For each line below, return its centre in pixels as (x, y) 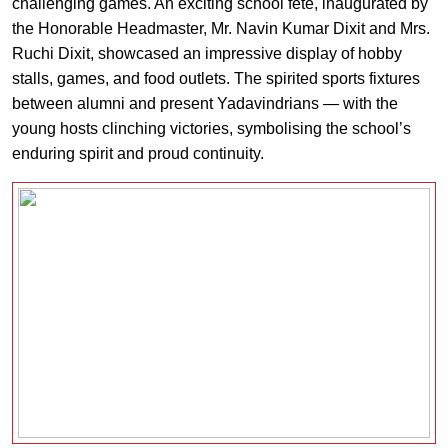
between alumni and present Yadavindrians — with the (205, 103)
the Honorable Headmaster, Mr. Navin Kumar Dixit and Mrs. (221, 28)
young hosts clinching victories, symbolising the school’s (211, 128)
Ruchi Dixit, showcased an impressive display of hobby (207, 53)
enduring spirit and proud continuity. (138, 153)
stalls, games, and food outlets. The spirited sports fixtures (216, 78)
